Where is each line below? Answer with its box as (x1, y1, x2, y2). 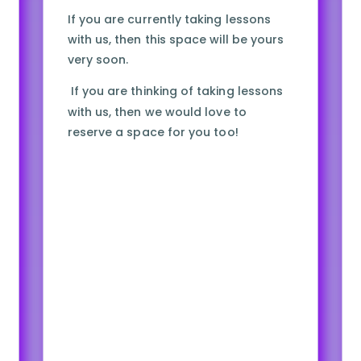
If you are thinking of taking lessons (67, 83, 284, 100)
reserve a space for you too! (67, 124, 239, 141)
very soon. (67, 52, 129, 68)
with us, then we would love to (67, 103, 247, 121)
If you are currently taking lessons (67, 10, 271, 27)
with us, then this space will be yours (67, 31, 284, 48)
